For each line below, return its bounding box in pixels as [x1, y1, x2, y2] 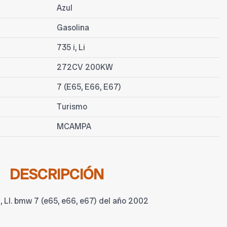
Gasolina [57, 22, 89, 33]
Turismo [57, 101, 87, 112]
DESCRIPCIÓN [10, 164, 104, 184]
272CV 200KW [57, 62, 113, 73]
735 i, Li [57, 42, 85, 53]
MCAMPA [57, 121, 91, 132]
